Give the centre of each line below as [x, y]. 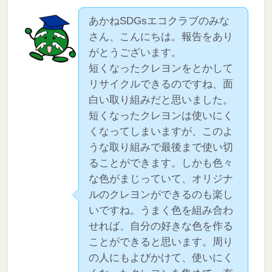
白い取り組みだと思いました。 [161, 100]
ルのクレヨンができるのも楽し [161, 194]
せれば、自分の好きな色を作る [161, 226]
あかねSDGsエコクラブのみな [159, 21]
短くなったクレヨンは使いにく [161, 115]
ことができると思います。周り [161, 242]
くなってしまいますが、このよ [161, 131]
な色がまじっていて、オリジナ [161, 178]
